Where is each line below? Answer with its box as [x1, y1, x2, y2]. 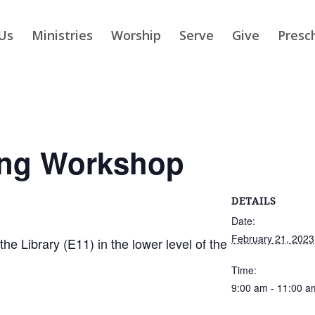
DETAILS [231, 195, 276, 207]
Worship [111, 27, 162, 44]
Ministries [32, 27, 94, 44]
